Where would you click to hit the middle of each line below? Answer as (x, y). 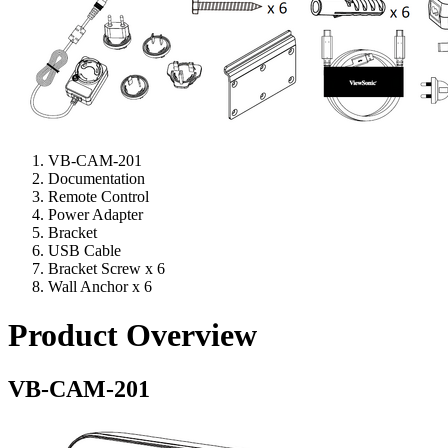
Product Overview (132, 335)
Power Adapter (95, 214)
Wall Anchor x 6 (100, 286)
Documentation (96, 178)
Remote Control (98, 196)
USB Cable (84, 250)
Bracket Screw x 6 (106, 268)
